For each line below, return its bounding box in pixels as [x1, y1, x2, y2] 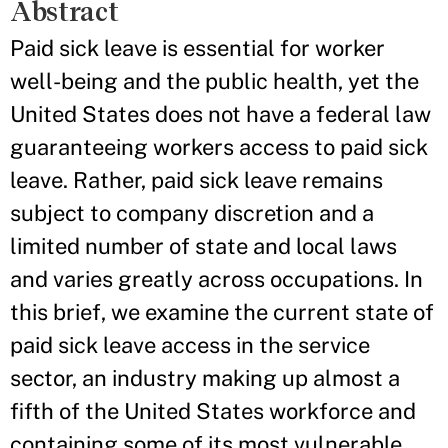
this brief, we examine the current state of [10, 299, 434, 325]
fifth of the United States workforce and [10, 398, 416, 424]
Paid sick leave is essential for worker [10, 35, 385, 61]
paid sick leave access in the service [10, 332, 370, 358]
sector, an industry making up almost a [10, 365, 400, 391]
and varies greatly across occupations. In [10, 266, 423, 292]
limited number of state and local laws [10, 233, 397, 259]
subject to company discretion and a [10, 200, 374, 226]
